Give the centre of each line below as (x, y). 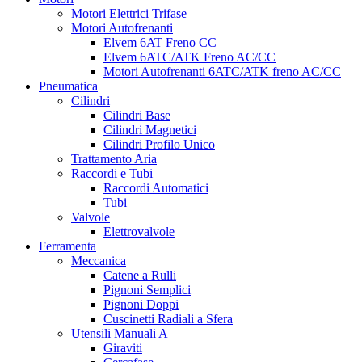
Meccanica (99, 261)
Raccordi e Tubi (112, 173)
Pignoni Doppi (141, 304)
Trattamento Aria (114, 159)
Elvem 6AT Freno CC (160, 42)
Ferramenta (67, 246)
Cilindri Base (137, 115)
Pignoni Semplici (147, 290)
